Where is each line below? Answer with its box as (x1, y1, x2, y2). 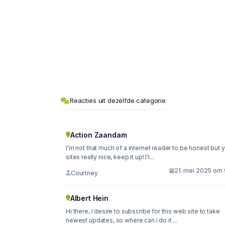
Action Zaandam (70, 131, 127, 140)
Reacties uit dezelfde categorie (70, 96, 166, 105)
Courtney (70, 169, 98, 177)
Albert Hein (70, 194, 108, 203)
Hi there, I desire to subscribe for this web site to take (66, 207, 220, 215)
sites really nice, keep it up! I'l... (81, 153, 154, 161)
